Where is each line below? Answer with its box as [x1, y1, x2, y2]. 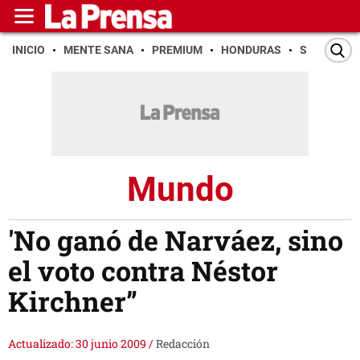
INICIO [12, 43, 45, 56]
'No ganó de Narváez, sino [8, 222, 343, 259]
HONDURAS [221, 43, 281, 56]
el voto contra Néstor [8, 252, 278, 289]
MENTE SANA [63, 43, 133, 56]
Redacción [156, 336, 210, 352]
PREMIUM [152, 43, 202, 56]
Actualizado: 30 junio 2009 [8, 336, 149, 352]
